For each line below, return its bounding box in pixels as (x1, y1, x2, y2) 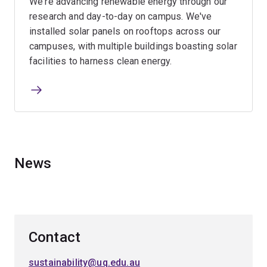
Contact (29, 228, 81, 246)
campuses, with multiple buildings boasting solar (29, 40, 237, 52)
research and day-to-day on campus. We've (29, 10, 212, 22)
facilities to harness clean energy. (29, 55, 172, 67)
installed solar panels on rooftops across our (29, 25, 221, 37)
